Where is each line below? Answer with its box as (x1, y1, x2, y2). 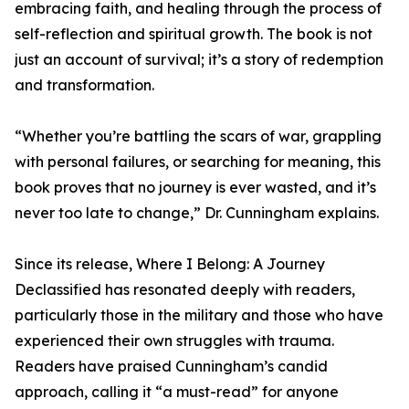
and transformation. (15, 76, 154, 95)
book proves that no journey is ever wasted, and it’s (15, 178, 376, 197)
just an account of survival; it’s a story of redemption (15, 50, 383, 69)
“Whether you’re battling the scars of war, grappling (15, 127, 382, 146)
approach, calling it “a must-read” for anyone (15, 383, 339, 402)
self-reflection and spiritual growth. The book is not (15, 25, 372, 44)
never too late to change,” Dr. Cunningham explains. (15, 204, 379, 223)
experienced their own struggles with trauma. (15, 331, 334, 351)
